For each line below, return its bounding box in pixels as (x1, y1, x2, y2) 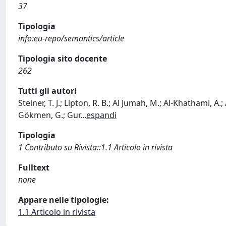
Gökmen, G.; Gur (18, 109, 80, 121)
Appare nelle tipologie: (18, 194, 109, 205)
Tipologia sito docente (18, 53, 107, 64)
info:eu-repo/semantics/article (18, 33, 124, 44)
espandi (86, 109, 117, 121)
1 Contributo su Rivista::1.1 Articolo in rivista (18, 142, 173, 153)
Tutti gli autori (18, 85, 77, 96)
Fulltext (18, 162, 49, 173)
